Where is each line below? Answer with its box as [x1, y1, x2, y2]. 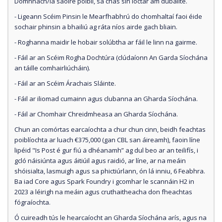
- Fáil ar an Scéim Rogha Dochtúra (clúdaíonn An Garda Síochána [14, 53, 208, 62]
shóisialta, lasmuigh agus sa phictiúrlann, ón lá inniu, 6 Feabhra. [14, 166, 205, 175]
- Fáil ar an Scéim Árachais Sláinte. [14, 78, 116, 88]
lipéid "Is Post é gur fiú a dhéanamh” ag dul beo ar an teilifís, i [14, 145, 198, 155]
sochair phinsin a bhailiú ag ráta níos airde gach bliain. [14, 22, 177, 31]
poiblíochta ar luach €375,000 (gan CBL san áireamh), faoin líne [14, 135, 200, 144]
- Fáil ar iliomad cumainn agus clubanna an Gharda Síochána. [14, 94, 198, 103]
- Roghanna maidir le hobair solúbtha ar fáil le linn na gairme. [14, 37, 197, 47]
